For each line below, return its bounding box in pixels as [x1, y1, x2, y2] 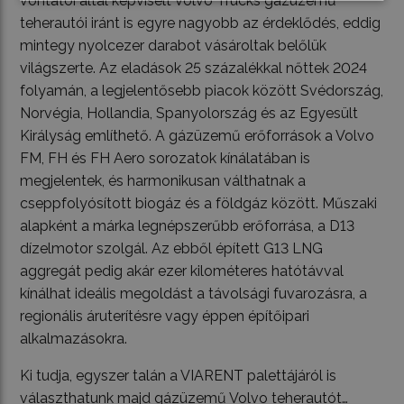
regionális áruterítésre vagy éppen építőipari [20, 308, 310, 326]
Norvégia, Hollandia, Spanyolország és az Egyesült [20, 105, 359, 123]
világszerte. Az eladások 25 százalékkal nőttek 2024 [20, 60, 368, 78]
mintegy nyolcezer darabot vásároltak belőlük [20, 37, 327, 55]
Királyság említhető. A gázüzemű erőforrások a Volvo [20, 127, 375, 145]
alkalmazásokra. [20, 330, 128, 348]
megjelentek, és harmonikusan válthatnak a [20, 172, 307, 190]
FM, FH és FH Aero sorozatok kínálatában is [20, 150, 311, 168]
